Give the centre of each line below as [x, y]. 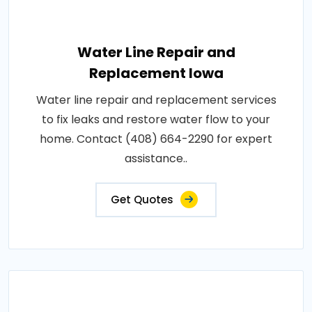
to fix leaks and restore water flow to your [156, 119]
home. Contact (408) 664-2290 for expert [156, 139]
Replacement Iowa [156, 73]
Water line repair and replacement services [156, 100]
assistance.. [156, 158]
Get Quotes [142, 200]
